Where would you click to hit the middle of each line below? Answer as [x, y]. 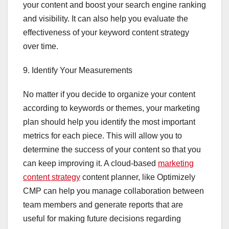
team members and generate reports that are [103, 205]
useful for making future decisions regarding [102, 219]
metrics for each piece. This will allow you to [102, 136]
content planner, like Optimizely [138, 177]
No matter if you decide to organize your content [109, 95]
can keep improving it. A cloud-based [90, 164]
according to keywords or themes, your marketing [111, 108]
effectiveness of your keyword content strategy [106, 33]
